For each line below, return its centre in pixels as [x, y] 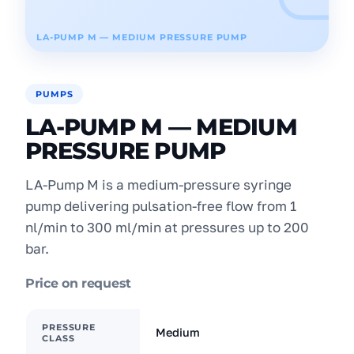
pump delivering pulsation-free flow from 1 [161, 206]
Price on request [78, 283]
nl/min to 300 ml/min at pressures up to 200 [167, 227]
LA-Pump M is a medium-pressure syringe [158, 185]
